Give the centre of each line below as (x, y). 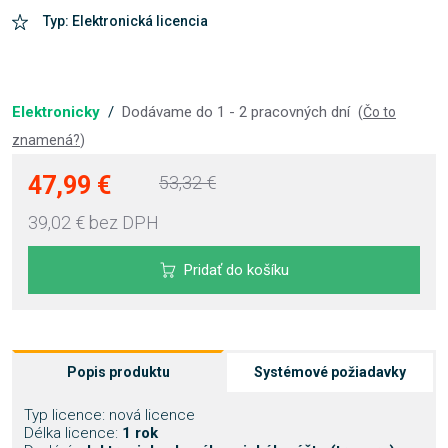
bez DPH (124, 222)
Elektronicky (58, 112)
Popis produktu (118, 372)
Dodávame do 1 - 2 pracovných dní (238, 112)
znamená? (46, 140)
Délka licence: (71, 433)
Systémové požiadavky (330, 372)
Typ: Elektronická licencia (125, 21)
